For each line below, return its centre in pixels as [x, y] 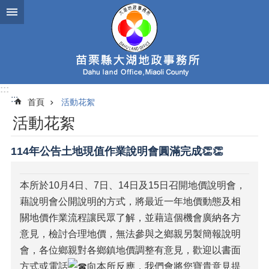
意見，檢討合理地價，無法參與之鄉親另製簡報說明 [130, 234]
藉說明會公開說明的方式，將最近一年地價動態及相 [130, 201]
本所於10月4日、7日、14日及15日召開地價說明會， [133, 185]
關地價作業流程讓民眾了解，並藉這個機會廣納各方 [130, 218]
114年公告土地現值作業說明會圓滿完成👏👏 [117, 151]
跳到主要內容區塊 [44, 12]
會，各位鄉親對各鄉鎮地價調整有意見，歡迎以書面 [130, 250]
